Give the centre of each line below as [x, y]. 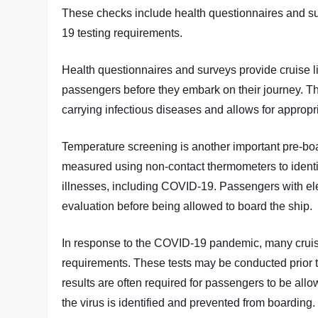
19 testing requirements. [122, 33]
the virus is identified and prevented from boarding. [189, 302]
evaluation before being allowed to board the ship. [187, 206]
